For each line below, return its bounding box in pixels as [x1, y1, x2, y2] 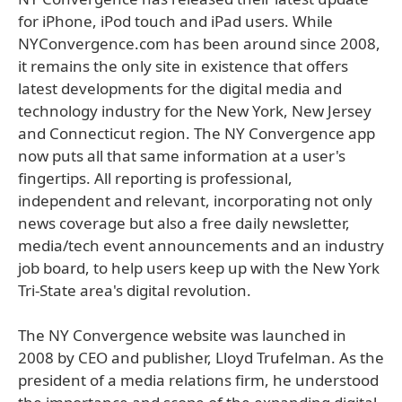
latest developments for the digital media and [18, 78, 342, 99]
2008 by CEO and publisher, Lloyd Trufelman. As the [18, 347, 384, 368]
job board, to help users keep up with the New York [18, 258, 380, 278]
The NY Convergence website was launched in [18, 325, 346, 345]
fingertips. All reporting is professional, [18, 168, 293, 188]
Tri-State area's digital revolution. [18, 280, 251, 301]
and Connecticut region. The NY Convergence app [18, 123, 375, 144]
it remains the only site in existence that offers [18, 56, 348, 76]
